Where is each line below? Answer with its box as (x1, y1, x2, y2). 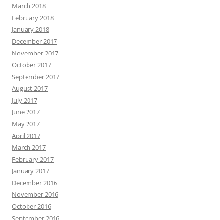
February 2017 (12, 154, 54, 164)
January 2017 (12, 166, 49, 175)
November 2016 (12, 190, 58, 199)
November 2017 (12, 48, 58, 57)
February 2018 (12, 13, 54, 22)
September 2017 (12, 72, 59, 81)
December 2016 (12, 178, 57, 187)
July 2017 (12, 95, 37, 105)
